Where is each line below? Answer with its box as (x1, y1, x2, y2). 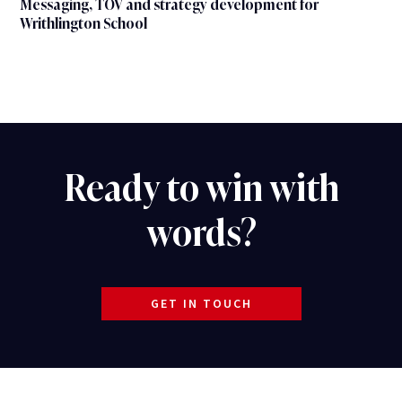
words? (145, 211, 257, 255)
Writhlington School (20, 14, 148, 32)
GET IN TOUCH (150, 294, 252, 311)
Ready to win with (63, 166, 339, 210)
